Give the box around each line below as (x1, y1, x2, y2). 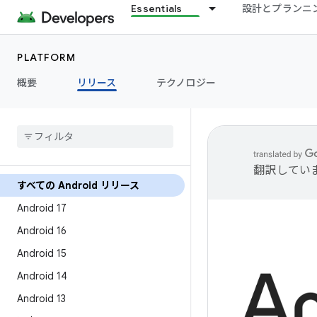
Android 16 (17, 224, 67, 237)
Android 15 (17, 247, 67, 260)
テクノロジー (156, 76, 216, 89)
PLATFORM (17, 51, 76, 64)
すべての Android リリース (17, 179, 139, 192)
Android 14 (17, 270, 67, 282)
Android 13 (17, 292, 66, 305)
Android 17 (17, 202, 67, 214)
